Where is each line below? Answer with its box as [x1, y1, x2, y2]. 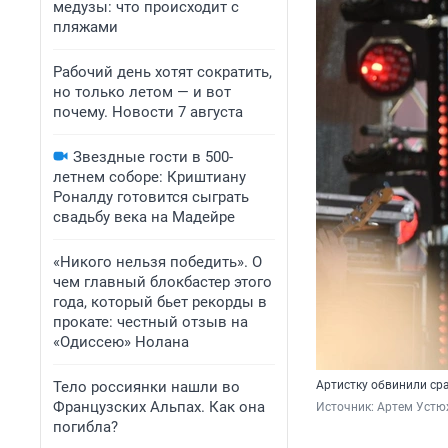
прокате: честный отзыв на [53, 313, 248, 331]
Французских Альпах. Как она [53, 398, 265, 416]
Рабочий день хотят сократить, [53, 63, 272, 81]
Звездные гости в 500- [73, 148, 233, 166]
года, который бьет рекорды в [53, 293, 267, 311]
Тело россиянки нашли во [53, 378, 240, 396]
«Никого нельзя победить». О [53, 253, 262, 271]
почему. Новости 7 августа [53, 103, 243, 121]
